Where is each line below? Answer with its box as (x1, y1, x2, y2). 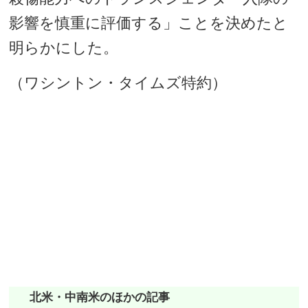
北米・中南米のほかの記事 (30, 291, 170, 304)
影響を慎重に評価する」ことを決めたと (9, 14, 289, 32)
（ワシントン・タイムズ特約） (9, 74, 228, 91)
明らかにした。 (9, 39, 119, 56)
